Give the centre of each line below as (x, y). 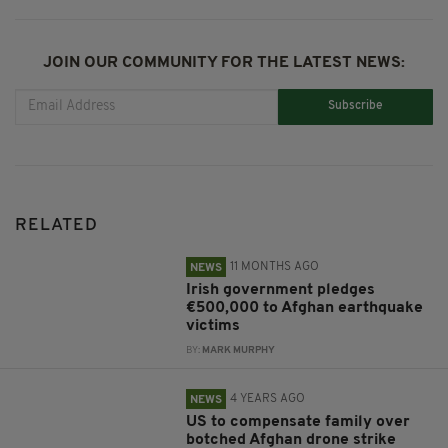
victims (213, 325)
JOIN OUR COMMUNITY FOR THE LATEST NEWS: (224, 62)
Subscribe (356, 106)
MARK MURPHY (239, 350)
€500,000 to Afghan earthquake (305, 307)
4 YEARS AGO (268, 398)
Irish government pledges (281, 289)
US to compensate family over (298, 421)
